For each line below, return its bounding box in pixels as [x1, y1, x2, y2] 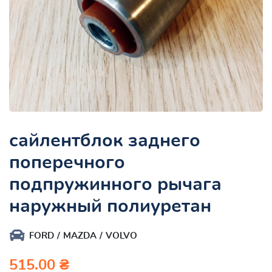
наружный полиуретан [9, 197, 211, 216]
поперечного [9, 153, 125, 172]
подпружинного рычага [9, 175, 222, 194]
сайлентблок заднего [9, 131, 200, 150]
